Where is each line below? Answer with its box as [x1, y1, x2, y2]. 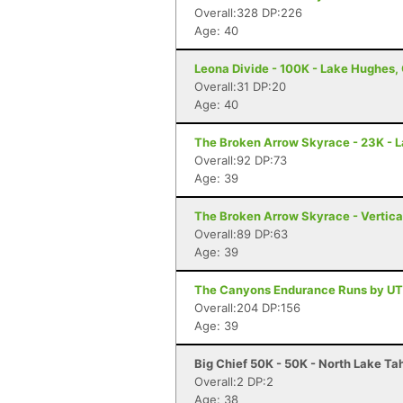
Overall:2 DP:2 [194, 374, 273, 389]
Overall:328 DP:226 [194, 5, 302, 20]
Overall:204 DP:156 [194, 300, 300, 315]
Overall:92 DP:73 [194, 153, 287, 167]
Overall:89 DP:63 [194, 227, 288, 241]
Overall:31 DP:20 [194, 79, 286, 94]
